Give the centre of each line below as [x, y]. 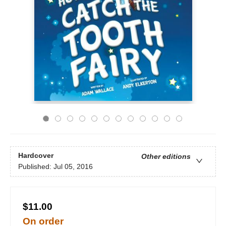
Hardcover [36, 156]
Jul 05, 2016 [73, 167]
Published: [36, 167]
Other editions [166, 157]
